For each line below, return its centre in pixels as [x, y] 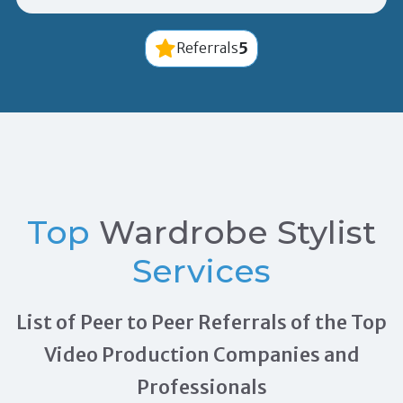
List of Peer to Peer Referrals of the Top [201, 322]
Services [201, 270]
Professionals [201, 387]
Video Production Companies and [201, 354]
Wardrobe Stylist [237, 232]
